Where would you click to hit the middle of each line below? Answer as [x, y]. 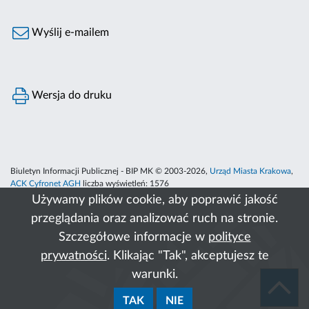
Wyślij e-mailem [69, 33]
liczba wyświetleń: [115, 184]
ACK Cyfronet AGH [46, 184]
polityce [229, 237]
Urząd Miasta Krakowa [250, 171]
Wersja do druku [71, 96]
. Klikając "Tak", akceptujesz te [188, 256]
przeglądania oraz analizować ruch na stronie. [154, 219]
